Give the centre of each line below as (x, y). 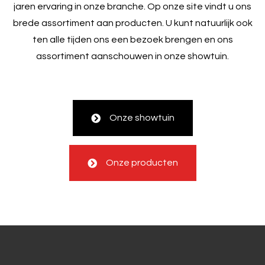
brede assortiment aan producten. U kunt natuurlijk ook (132, 23)
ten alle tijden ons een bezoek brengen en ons (132, 39)
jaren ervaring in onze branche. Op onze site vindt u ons (132, 6)
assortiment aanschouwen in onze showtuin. (132, 56)
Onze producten (142, 162)
